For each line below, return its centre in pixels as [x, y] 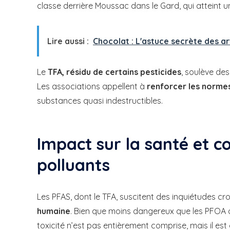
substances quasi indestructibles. [100, 101]
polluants [73, 165]
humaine [54, 211]
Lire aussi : [68, 41]
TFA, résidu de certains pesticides [114, 72]
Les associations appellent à [92, 87]
